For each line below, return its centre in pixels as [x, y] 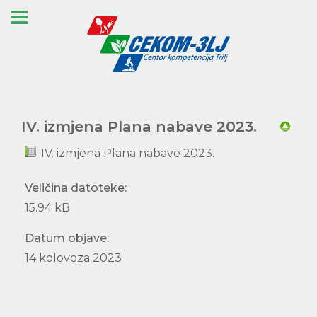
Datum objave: [67, 238]
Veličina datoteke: [76, 188]
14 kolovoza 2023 [73, 258]
